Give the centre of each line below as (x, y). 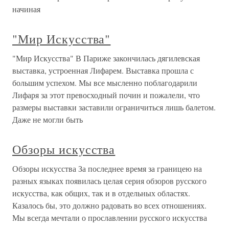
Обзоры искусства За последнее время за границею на (107, 168)
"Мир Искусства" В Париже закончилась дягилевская (106, 58)
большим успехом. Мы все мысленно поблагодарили (105, 83)
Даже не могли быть (48, 119)
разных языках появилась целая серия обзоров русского (109, 181)
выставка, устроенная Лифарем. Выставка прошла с (103, 70)
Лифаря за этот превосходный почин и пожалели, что (106, 95)
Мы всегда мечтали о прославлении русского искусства (110, 217)
